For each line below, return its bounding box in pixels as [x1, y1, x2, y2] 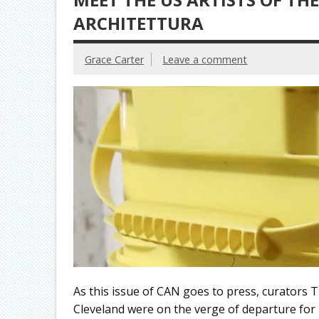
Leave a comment [162, 52, 248, 66]
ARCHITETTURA [73, 11, 204, 36]
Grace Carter [84, 52, 144, 66]
